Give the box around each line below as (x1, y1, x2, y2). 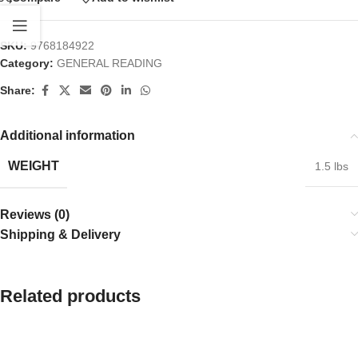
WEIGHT (8, 158, 59, 173)
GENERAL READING (57, 56, 162, 70)
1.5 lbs (315, 159, 348, 173)
